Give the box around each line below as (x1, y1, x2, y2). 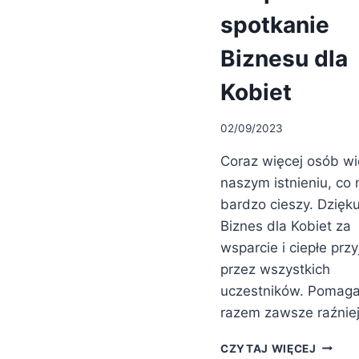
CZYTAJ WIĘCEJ (220, 341, 317, 355)
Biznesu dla (220, 45, 348, 72)
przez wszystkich (220, 260, 330, 277)
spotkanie (220, 11, 329, 38)
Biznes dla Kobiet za (220, 217, 351, 234)
